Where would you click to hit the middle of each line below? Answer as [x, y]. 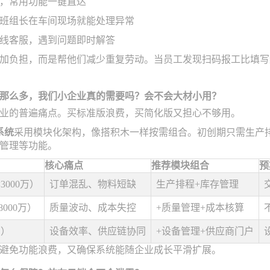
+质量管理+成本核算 [200, 208]
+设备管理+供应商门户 [205, 231]
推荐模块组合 [180, 165]
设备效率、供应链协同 [98, 231]
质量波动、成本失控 [93, 208]
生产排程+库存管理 [197, 184]
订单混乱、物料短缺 [93, 184]
